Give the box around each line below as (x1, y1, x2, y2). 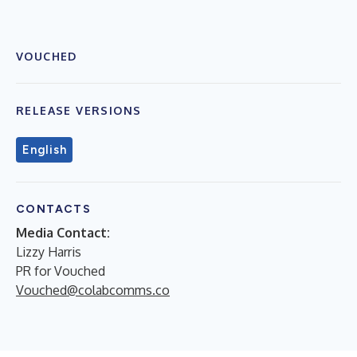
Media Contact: (16, 224, 110, 241)
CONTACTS (16, 202, 92, 216)
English (22, 142, 67, 157)
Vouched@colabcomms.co (16, 281, 170, 298)
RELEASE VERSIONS (16, 103, 142, 117)
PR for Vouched (16, 262, 105, 279)
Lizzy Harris (16, 243, 81, 260)
